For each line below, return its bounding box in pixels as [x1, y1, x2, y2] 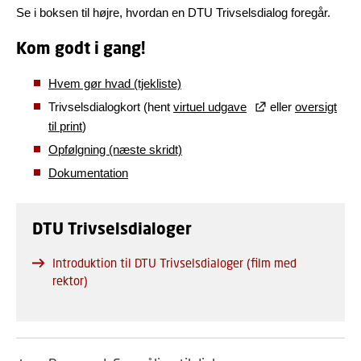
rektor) [52, 273, 88, 288]
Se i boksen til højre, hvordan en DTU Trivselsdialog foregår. [16, 6, 334, 19]
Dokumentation [48, 166, 128, 180]
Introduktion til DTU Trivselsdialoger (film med [52, 255, 297, 270]
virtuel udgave [173, 100, 247, 114]
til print [48, 119, 82, 133]
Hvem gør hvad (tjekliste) [48, 77, 181, 90]
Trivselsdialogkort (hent [48, 100, 173, 114]
